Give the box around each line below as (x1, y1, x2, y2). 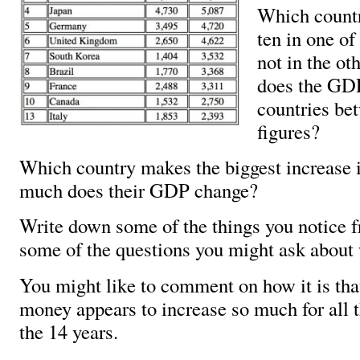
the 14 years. (19, 317, 118, 345)
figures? (256, 117, 320, 145)
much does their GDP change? (19, 177, 258, 204)
